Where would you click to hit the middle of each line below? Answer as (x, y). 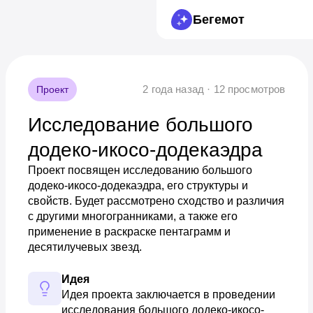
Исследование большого (140, 125)
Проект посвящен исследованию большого (140, 170)
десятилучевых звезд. (85, 247)
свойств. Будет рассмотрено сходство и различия (156, 201)
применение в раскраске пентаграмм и (129, 232)
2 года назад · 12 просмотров (214, 89)
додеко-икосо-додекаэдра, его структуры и (138, 185)
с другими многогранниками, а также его (132, 216)
